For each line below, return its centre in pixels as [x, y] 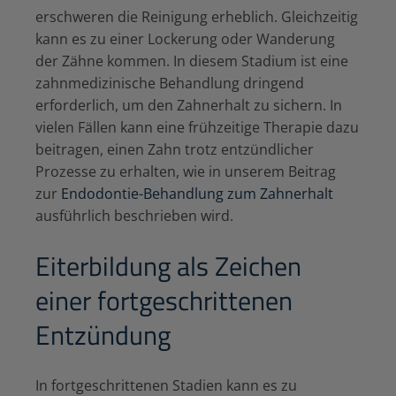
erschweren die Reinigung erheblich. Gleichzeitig [197, 17]
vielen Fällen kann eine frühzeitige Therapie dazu [197, 128]
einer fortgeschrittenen [164, 301]
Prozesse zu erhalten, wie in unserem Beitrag [186, 172]
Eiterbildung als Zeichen [168, 267]
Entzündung [103, 335]
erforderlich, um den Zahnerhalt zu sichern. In [189, 106]
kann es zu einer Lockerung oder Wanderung [185, 39]
